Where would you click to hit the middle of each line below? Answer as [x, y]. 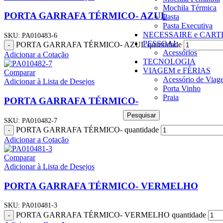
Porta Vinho [182, 88]
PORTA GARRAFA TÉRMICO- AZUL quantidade [99, 45]
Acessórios [180, 52]
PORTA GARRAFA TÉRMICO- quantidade [87, 129]
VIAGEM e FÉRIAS [177, 70]
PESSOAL [161, 43]
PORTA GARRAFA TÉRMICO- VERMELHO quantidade [111, 215]
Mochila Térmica [190, 7]
